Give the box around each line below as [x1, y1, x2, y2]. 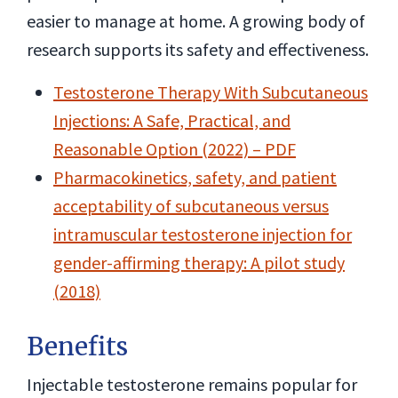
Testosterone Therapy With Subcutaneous [53, 81, 368, 103]
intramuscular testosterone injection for [53, 223, 352, 245]
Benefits [27, 330, 128, 362]
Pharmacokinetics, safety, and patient [53, 166, 337, 188]
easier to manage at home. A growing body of [27, 10, 365, 32]
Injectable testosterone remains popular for [27, 373, 357, 395]
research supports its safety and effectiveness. [27, 38, 369, 60]
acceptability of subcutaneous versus [53, 195, 329, 217]
